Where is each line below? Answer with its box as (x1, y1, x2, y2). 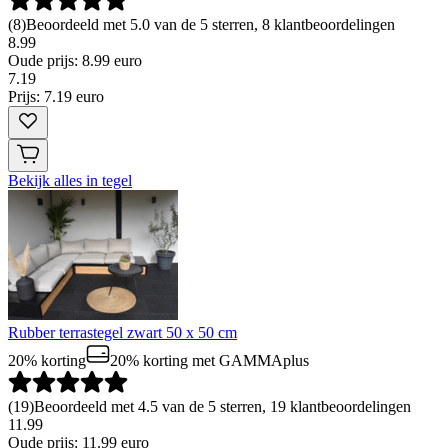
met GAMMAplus (188, 351, 309, 369)
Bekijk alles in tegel (8, 171, 132, 189)
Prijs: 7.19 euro (8, 87, 104, 105)
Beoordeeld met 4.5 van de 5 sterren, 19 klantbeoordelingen (34, 397, 411, 415)
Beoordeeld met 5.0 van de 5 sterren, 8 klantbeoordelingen (26, 15, 395, 33)
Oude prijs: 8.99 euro (8, 51, 142, 69)
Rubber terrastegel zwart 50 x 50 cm (8, 323, 237, 341)
